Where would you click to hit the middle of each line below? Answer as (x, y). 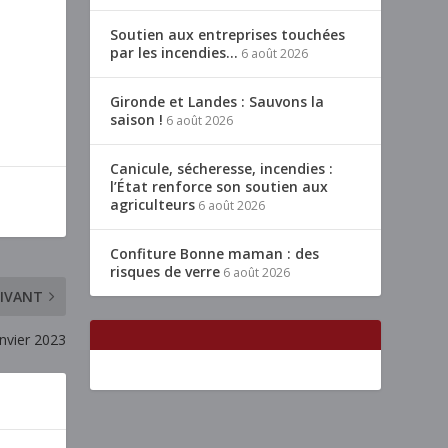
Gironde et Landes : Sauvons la (217, 102)
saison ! (137, 120)
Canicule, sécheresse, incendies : (222, 169)
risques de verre (165, 272)
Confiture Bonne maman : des (215, 254)
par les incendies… (174, 53)
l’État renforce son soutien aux (219, 187)
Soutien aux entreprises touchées (228, 35)
